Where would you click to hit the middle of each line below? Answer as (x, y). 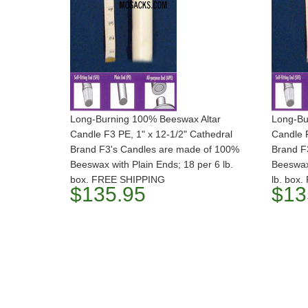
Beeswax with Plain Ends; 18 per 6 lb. (152, 164)
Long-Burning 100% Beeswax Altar (145, 119)
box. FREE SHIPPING (118, 179)
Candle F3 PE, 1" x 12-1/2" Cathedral (151, 134)
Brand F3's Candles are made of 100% (155, 149)
